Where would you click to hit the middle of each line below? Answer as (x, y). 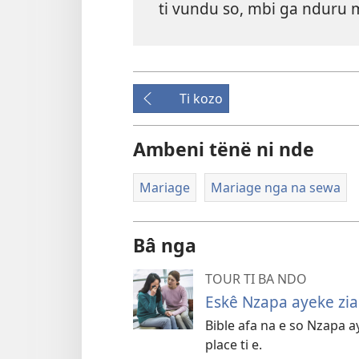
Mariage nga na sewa (275, 187)
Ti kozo (201, 98)
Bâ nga (165, 246)
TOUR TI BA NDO (256, 279)
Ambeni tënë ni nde (224, 149)
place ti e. (234, 345)
